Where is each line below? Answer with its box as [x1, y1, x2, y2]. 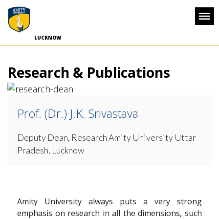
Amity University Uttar [107, 132, 196, 143]
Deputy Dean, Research [17, 132, 107, 143]
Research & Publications [7, 63, 170, 82]
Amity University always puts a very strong [17, 196, 202, 207]
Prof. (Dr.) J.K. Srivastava [17, 105, 138, 121]
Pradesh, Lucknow [17, 145, 84, 155]
